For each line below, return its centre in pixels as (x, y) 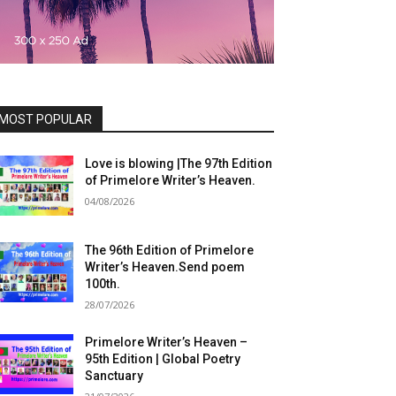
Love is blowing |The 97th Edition (179, 163)
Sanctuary (114, 375)
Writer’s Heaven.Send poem (165, 267)
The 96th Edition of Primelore (170, 250)
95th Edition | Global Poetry (163, 358)
